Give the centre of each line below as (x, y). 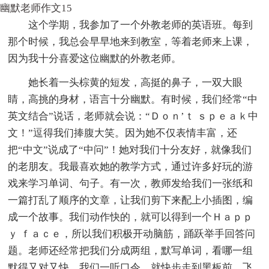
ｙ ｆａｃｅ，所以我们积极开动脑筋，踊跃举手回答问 (132, 234)
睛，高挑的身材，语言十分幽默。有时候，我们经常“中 (133, 99)
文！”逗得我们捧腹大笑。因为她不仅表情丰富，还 (123, 133)
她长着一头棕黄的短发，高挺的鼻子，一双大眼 (136, 82)
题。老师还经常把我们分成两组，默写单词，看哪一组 (131, 250)
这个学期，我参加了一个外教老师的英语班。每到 (141, 25)
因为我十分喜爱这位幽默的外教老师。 (95, 58)
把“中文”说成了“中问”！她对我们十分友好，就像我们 (130, 150)
